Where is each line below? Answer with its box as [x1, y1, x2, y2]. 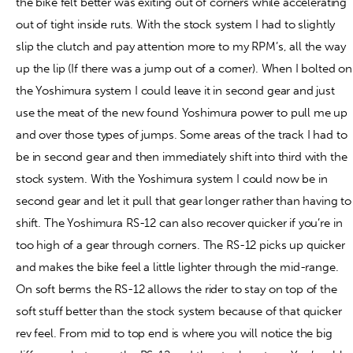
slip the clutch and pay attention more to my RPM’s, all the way [16, 39, 346, 54]
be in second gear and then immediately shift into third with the [16, 149, 347, 164]
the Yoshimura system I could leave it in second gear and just [16, 83, 335, 98]
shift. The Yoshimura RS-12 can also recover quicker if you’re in [16, 215, 343, 230]
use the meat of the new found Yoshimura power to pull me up [16, 105, 348, 120]
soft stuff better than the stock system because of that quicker [16, 303, 342, 318]
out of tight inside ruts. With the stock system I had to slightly [16, 17, 336, 32]
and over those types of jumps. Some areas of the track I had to [16, 127, 347, 142]
